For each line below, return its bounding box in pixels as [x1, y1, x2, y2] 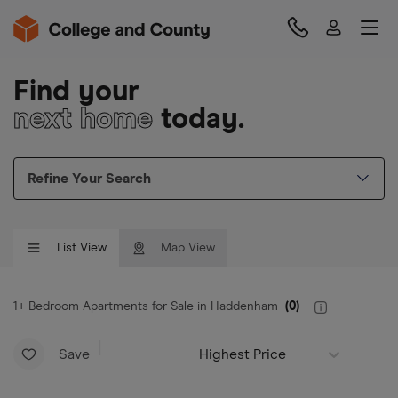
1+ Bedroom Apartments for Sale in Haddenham [13, 300, 278, 313]
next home [13, 106, 153, 134]
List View [57, 241, 107, 254]
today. [153, 106, 244, 134]
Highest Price [199, 346, 286, 362]
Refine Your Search [28, 171, 151, 186]
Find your [13, 78, 139, 107]
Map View [161, 241, 215, 254]
